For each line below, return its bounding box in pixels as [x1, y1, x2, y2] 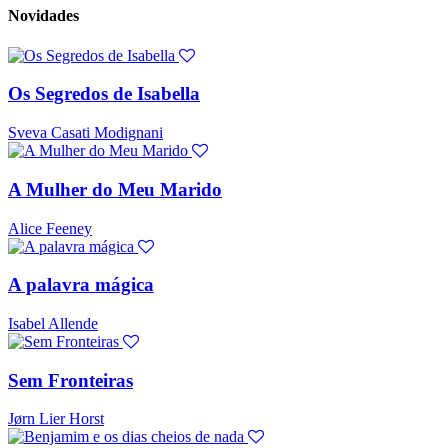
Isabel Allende [8, 314, 98, 332]
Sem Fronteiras [8, 369, 133, 391]
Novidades [8, 7, 79, 25]
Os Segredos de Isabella [8, 83, 200, 105]
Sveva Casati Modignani [8, 124, 163, 142]
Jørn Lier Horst [8, 410, 104, 428]
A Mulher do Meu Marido [8, 178, 222, 200]
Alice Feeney [8, 219, 92, 237]
